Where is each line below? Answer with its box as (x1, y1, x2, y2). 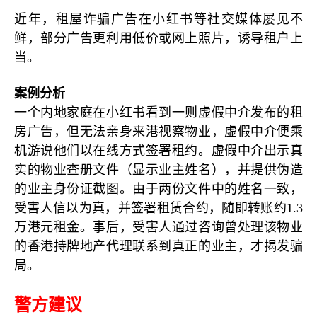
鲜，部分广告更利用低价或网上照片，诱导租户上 (14, 30, 303, 45)
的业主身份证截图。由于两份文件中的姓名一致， (14, 181, 303, 196)
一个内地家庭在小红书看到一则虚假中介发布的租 (14, 105, 303, 120)
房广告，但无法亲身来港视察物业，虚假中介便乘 (14, 124, 303, 139)
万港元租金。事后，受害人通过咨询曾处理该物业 (14, 219, 303, 234)
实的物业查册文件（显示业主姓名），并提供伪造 (14, 162, 303, 177)
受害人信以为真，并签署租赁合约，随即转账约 (14, 200, 287, 215)
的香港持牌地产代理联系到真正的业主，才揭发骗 (14, 238, 303, 253)
